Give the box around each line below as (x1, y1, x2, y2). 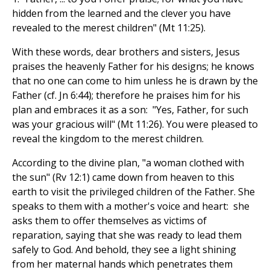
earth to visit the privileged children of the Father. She (12, 185, 255, 199)
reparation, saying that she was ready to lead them (12, 228, 242, 242)
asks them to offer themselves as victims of (12, 214, 207, 228)
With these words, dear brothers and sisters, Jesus (12, 45, 240, 59)
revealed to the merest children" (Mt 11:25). (12, 21, 206, 35)
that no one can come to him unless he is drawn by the (12, 74, 258, 88)
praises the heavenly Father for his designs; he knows (12, 60, 254, 74)
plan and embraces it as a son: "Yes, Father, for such (12, 103, 248, 117)
